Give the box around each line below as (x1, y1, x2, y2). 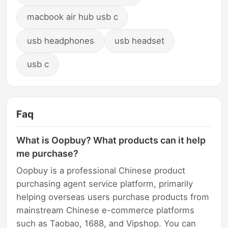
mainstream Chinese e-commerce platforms (16, 205, 195, 216)
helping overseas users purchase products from (16, 192, 210, 203)
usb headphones (26, 35, 94, 46)
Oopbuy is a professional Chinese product (16, 165, 186, 176)
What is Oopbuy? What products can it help (16, 134, 206, 146)
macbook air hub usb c (26, 12, 118, 22)
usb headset (115, 35, 165, 46)
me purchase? (16, 148, 79, 159)
